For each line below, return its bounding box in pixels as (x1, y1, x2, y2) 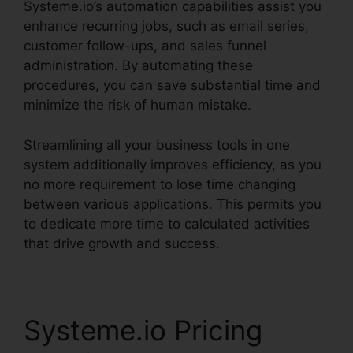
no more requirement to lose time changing (24, 176, 295, 192)
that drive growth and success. (24, 235, 220, 251)
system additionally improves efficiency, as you (24, 156, 321, 173)
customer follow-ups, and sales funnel (24, 38, 266, 54)
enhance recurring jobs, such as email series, (24, 18, 309, 35)
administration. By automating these (24, 58, 253, 74)
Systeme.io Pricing (24, 313, 262, 347)
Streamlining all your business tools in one (24, 136, 290, 153)
